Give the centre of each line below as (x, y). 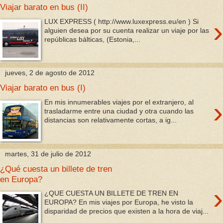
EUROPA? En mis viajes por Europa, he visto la (119, 202)
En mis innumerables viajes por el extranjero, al (119, 102)
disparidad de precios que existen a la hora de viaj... (127, 211)
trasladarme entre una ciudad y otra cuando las (119, 111)
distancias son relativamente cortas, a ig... (111, 120)
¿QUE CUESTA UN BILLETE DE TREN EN (111, 193)
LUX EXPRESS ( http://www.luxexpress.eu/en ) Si (122, 21)
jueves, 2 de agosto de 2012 (50, 73)
